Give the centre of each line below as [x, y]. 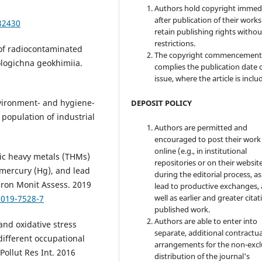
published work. [182, 209]
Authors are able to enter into [206, 221]
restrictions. [175, 43]
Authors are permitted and [201, 127]
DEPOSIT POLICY [162, 103]
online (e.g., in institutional [201, 151]
